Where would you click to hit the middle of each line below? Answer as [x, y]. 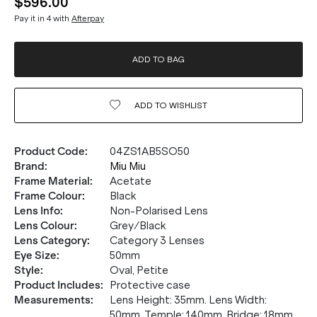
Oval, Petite [139, 270]
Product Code [50, 151]
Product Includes [57, 285]
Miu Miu [128, 166]
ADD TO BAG [158, 59]
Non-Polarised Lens [159, 211]
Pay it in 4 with [43, 18]
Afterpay [88, 18]
